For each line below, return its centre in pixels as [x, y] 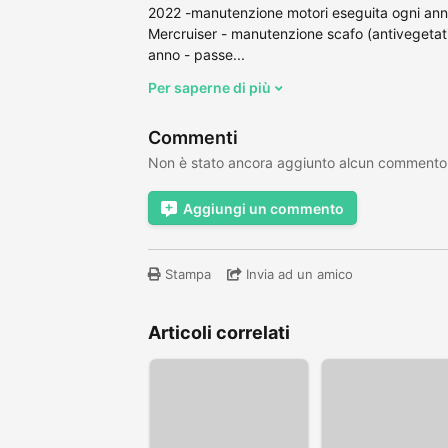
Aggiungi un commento [263, 208]
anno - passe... [196, 54]
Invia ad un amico [297, 273]
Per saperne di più [211, 87]
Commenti [193, 137]
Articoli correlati [219, 332]
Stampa [186, 273]
